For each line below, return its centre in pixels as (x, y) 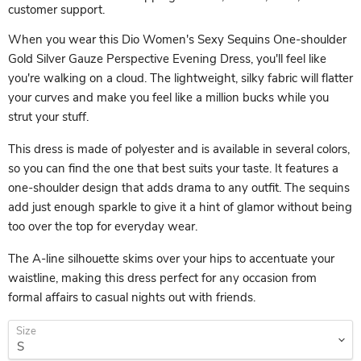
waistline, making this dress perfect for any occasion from (162, 278)
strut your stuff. (48, 117)
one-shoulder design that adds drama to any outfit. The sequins (179, 188)
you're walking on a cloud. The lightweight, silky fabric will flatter (180, 79)
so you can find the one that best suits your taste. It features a (173, 169)
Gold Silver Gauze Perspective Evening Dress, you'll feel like (167, 59)
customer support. (56, 10)
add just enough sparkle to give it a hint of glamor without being (180, 207)
